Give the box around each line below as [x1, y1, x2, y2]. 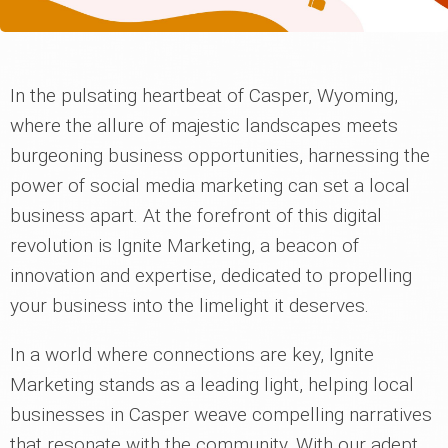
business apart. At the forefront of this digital [10, 204, 382, 228]
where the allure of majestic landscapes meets [10, 114, 398, 138]
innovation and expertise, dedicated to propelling [10, 264, 412, 288]
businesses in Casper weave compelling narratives [10, 403, 432, 427]
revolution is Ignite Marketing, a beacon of [10, 234, 359, 258]
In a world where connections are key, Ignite [10, 343, 374, 367]
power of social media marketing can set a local [10, 174, 410, 198]
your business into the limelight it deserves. [10, 294, 369, 318]
